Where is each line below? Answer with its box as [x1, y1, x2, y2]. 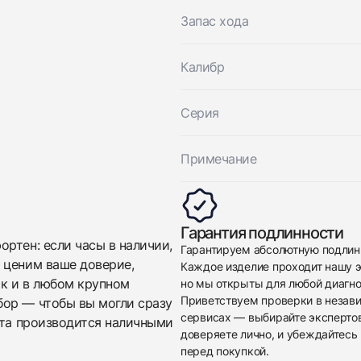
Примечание [180, 151, 257, 167]
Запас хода [180, 13, 249, 29]
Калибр [180, 59, 225, 75]
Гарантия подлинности [180, 223, 343, 243]
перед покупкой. [180, 344, 269, 358]
